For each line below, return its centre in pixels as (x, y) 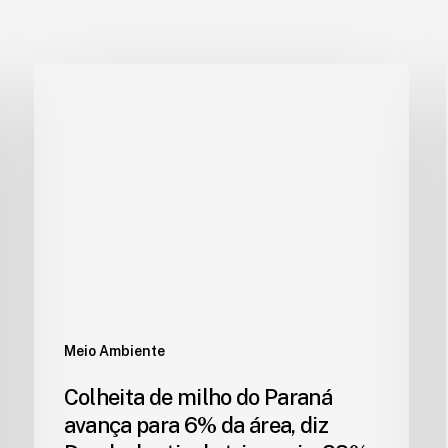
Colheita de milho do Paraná (197, 396)
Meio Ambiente (114, 350)
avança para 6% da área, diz (195, 424)
